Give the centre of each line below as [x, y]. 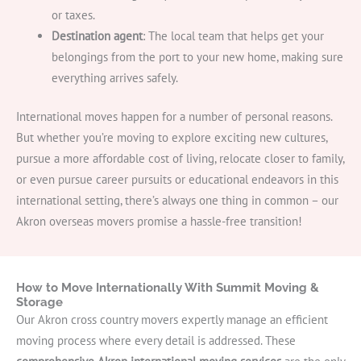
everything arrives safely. [114, 78]
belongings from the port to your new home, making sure [197, 57]
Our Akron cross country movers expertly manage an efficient [172, 320]
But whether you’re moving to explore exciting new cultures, [172, 138]
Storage [39, 302]
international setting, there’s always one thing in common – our [177, 201]
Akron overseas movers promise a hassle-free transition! [159, 222]
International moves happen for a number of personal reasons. [174, 117]
